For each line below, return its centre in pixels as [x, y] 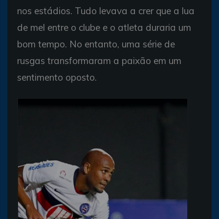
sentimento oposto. [57, 77]
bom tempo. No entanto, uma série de [96, 44]
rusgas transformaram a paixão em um [99, 60]
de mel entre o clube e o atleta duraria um [104, 27]
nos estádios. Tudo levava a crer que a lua [106, 11]
